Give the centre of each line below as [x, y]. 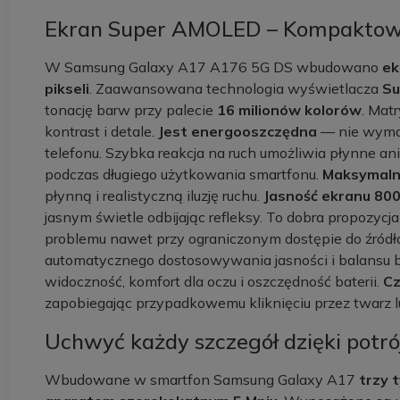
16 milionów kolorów [289, 110]
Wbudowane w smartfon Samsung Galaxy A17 [202, 379]
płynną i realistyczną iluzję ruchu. [154, 196]
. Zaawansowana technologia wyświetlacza [236, 88]
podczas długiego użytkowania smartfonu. [182, 174]
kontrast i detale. [100, 131]
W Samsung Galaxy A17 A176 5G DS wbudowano [213, 67]
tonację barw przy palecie [131, 110]
